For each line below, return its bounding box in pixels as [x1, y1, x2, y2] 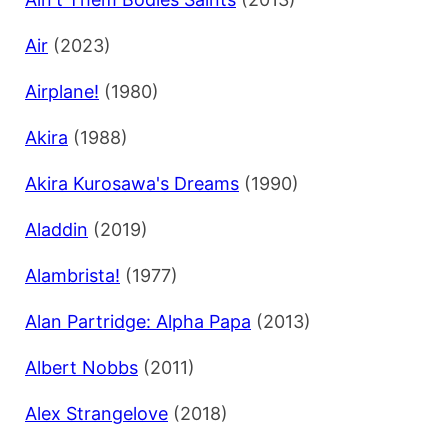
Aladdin [25, 219, 88, 241]
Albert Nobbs [25, 357, 138, 379]
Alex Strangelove [25, 403, 168, 425]
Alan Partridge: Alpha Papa [25, 311, 251, 333]
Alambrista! [25, 265, 120, 287]
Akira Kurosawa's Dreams [25, 173, 239, 195]
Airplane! [25, 81, 99, 103]
